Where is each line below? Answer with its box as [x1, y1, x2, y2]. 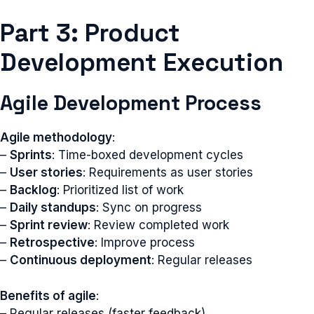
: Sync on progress [96, 200, 202, 214]
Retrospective [10, 235, 95, 250]
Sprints [10, 148, 52, 162]
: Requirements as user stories [83, 165, 253, 179]
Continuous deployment [10, 253, 151, 267]
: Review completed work [88, 218, 229, 232]
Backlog [10, 183, 57, 197]
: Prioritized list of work [57, 183, 184, 197]
